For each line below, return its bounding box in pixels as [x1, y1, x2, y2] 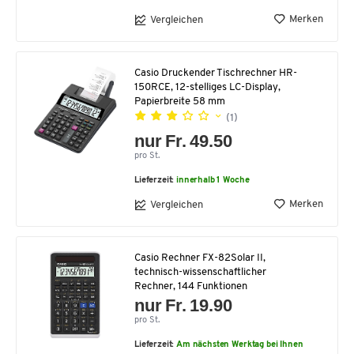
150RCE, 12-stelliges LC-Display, [134, 82, 281, 93]
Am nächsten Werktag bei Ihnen [176, 341, 303, 350]
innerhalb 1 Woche [176, 176, 250, 186]
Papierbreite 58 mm [134, 96, 225, 107]
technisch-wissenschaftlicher [134, 267, 266, 278]
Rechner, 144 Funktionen [134, 281, 247, 292]
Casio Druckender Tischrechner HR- [134, 68, 297, 79]
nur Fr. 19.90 [134, 296, 233, 316]
